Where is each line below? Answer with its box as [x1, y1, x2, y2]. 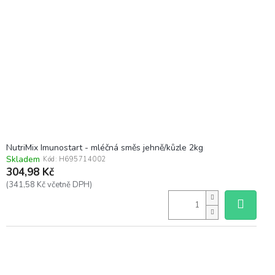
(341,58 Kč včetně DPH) [6, 179, 92, 190]
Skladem [6, 153, 40, 165]
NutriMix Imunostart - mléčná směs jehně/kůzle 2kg [6, 141, 203, 153]
